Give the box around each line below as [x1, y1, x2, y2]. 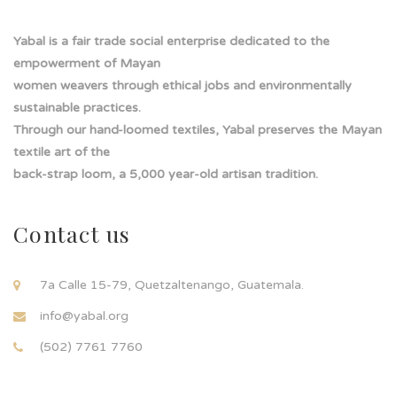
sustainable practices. [13, 99, 141, 115]
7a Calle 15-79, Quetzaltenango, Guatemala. [40, 276, 304, 292]
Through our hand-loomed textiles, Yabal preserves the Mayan [13, 121, 382, 137]
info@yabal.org [40, 307, 128, 323]
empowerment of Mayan [13, 55, 160, 71]
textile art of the [13, 144, 110, 160]
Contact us [13, 218, 131, 248]
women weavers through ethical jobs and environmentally [13, 77, 352, 93]
